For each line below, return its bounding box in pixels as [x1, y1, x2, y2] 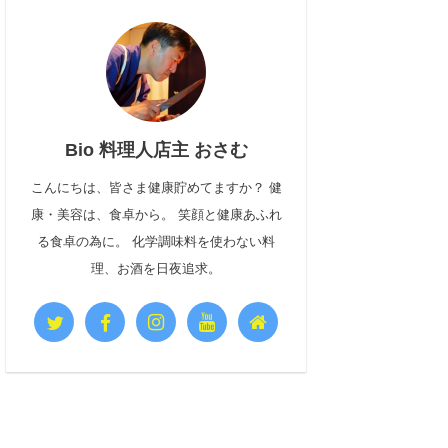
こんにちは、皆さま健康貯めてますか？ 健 [30, 180, 282, 195]
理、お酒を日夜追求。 [91, 261, 221, 276]
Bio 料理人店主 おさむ [64, 140, 248, 160]
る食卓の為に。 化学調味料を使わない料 [37, 234, 275, 249]
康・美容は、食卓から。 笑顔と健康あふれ [30, 207, 282, 222]
